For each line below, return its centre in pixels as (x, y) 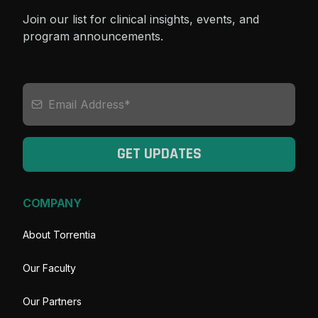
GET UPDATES (159, 154)
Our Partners (52, 301)
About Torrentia (59, 234)
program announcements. (93, 36)
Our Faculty (49, 268)
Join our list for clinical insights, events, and (141, 19)
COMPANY (52, 203)
